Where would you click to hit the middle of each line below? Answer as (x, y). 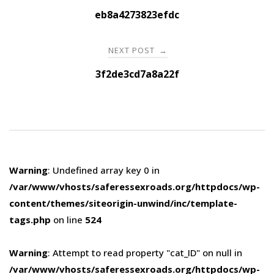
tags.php (30, 219)
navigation (54, 19)
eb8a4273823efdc (137, 14)
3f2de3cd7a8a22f (137, 74)
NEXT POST (133, 50)
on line (68, 219)
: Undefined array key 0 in (104, 170)
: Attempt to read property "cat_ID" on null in (145, 252)
